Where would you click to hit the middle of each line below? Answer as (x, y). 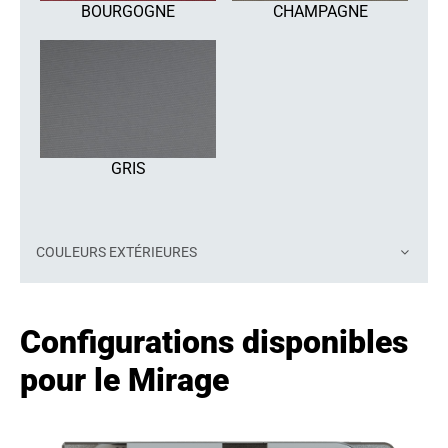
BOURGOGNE (128, 12)
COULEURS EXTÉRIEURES (116, 251)
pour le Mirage (124, 379)
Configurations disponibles (214, 341)
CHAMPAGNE (320, 12)
